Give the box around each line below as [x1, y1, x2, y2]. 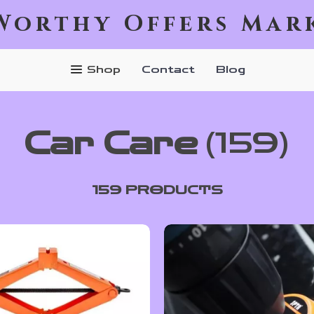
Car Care [25, 125, 198, 163]
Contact [141, 64, 195, 76]
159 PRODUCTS [91, 182, 223, 198]
